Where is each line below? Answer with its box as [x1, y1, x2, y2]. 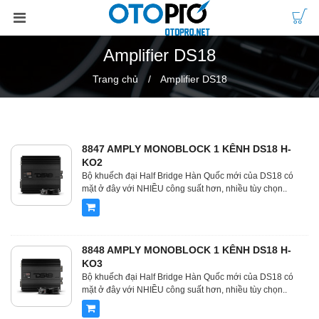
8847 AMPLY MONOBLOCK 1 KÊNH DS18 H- [82, 143, 291, 155]
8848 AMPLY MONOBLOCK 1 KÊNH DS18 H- [82, 244, 291, 256]
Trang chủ [92, 73, 138, 85]
